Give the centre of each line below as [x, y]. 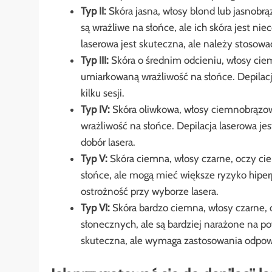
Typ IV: [95, 110]
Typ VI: [95, 208]
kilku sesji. [102, 93]
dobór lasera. [108, 142]
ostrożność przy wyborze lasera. [149, 192]
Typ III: [94, 60]
